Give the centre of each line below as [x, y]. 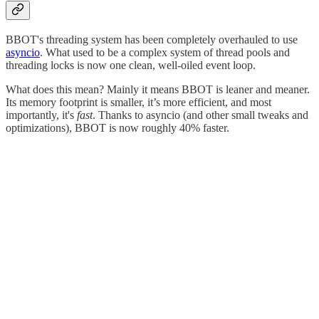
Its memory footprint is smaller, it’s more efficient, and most [138, 102]
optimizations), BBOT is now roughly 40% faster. [117, 127]
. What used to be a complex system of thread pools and [165, 52]
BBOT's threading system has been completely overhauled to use [152, 39]
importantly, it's [41, 115]
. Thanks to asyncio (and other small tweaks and [200, 115]
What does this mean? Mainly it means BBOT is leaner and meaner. [158, 89]
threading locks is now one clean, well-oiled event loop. [131, 65]
